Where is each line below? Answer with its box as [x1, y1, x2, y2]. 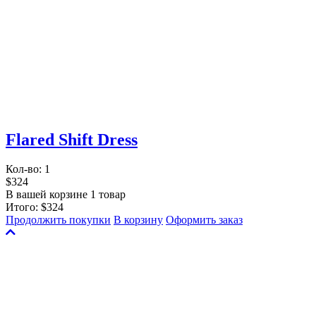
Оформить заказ [166, 214, 243, 226]
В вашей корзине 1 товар [6, 188, 126, 201]
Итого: [6, 201, 41, 214]
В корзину [114, 214, 163, 226]
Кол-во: [6, 163, 44, 176]
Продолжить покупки [6, 214, 111, 226]
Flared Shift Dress [6, 130, 138, 149]
